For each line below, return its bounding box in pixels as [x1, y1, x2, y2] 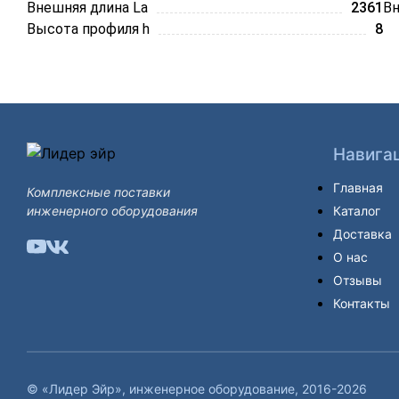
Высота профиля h [27, 20, 150, 37]
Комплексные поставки [27, 184, 170, 199]
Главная [333, 180, 383, 195]
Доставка [333, 226, 392, 241]
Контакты [333, 296, 390, 311]
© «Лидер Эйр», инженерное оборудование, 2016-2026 [27, 380, 367, 396]
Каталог [333, 203, 380, 218]
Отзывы [333, 273, 382, 288]
